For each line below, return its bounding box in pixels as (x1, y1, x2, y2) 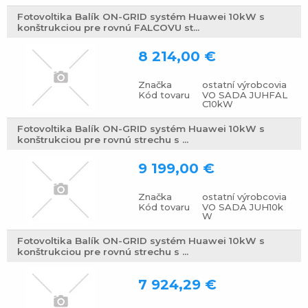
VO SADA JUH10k (202, 201, 284, 212)
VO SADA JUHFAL (202, 89, 288, 100)
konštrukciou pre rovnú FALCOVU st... (17, 22, 199, 34)
